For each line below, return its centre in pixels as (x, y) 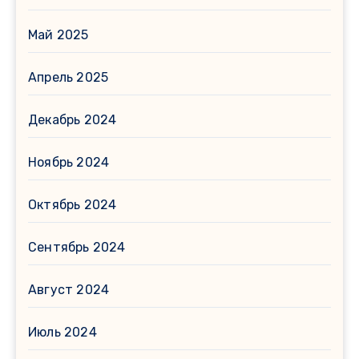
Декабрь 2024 (73, 119)
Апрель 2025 (69, 77)
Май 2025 (58, 34)
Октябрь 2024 (73, 204)
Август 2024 (69, 289)
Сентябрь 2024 (77, 247)
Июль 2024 (63, 332)
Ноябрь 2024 (69, 162)
